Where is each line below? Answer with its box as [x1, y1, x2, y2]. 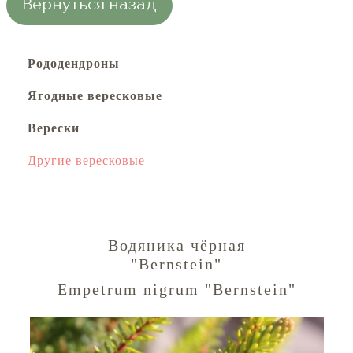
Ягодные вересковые [28, 89, 162, 102]
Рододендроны [28, 57, 120, 70]
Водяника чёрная [107, 236, 246, 254]
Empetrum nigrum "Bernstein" [57, 281, 296, 298]
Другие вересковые [28, 154, 145, 167]
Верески [28, 121, 80, 135]
